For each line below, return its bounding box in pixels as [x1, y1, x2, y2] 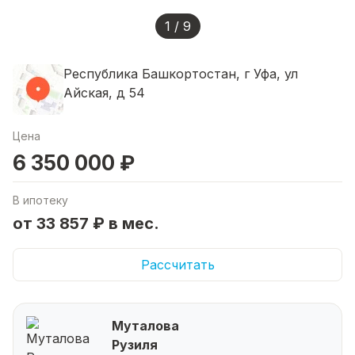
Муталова [112, 317, 179, 334]
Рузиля [112, 336, 158, 353]
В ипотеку [13, 193, 68, 207]
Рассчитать [140, 256, 215, 273]
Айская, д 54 [63, 84, 145, 101]
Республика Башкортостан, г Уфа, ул [63, 65, 298, 82]
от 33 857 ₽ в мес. [13, 213, 159, 233]
